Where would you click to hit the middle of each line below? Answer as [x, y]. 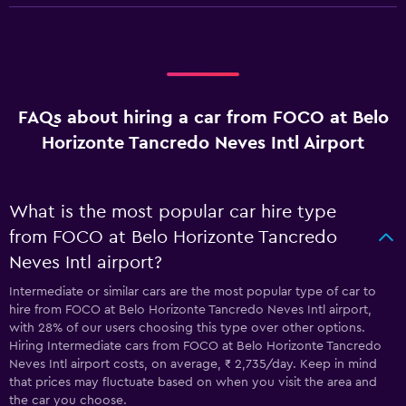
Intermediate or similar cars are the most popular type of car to [193, 292]
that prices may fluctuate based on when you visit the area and [193, 382]
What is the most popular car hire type [173, 212]
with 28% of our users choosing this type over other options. [187, 328]
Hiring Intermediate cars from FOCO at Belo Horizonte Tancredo [195, 346]
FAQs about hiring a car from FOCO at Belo [203, 118]
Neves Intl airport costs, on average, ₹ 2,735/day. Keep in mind [193, 364]
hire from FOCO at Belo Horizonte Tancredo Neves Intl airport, [190, 310]
